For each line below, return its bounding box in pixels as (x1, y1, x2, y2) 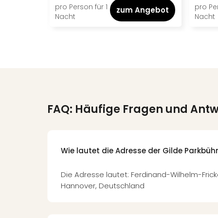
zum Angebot (116, 5, 169, 15)
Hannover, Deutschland (61, 181, 145, 191)
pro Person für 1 (55, 2, 108, 12)
